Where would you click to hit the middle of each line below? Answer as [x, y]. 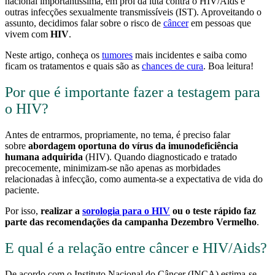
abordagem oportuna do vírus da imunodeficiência [133, 145]
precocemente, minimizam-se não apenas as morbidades [113, 168]
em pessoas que [220, 23]
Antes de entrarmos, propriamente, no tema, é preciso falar [118, 134]
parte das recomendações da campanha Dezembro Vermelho [131, 222]
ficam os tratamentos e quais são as [73, 66]
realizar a [61, 211]
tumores [117, 55]
